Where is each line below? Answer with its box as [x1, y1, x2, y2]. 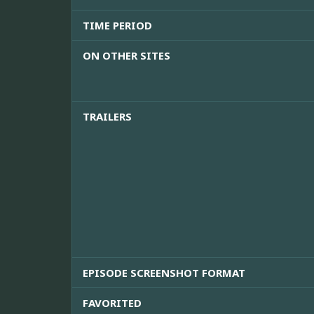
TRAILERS [83, 109, 132, 124]
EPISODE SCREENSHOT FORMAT [83, 265, 245, 280]
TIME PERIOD [83, 18, 152, 33]
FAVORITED [83, 295, 142, 310]
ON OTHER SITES [83, 48, 170, 63]
